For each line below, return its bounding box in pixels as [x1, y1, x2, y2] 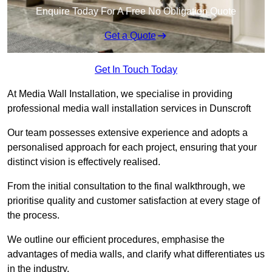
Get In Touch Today [95, 64, 177, 75]
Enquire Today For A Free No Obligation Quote [36, 6, 236, 17]
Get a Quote [104, 30, 156, 41]
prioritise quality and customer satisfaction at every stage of [7, 195, 260, 206]
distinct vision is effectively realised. [7, 157, 160, 168]
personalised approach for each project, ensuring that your [7, 142, 257, 153]
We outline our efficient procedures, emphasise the [7, 234, 225, 245]
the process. [7, 210, 59, 221]
